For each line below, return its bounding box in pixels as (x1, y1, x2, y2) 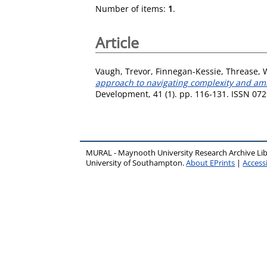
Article (95, 32, 139, 52)
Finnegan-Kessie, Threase (156, 65, 258, 77)
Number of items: (95, 3, 168, 14)
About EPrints (186, 157, 235, 168)
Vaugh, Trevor (95, 65, 151, 77)
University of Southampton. (86, 157, 187, 168)
